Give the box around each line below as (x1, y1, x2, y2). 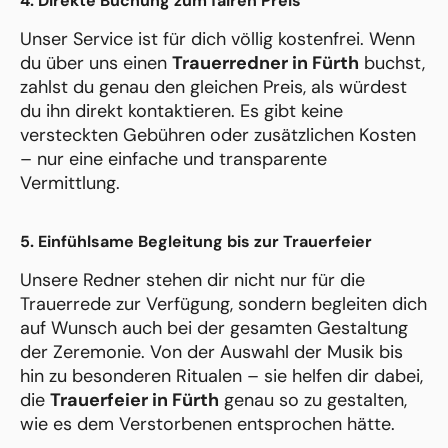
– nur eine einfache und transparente (20, 147, 327, 172)
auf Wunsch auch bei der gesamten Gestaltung (20, 316, 408, 341)
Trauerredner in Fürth (172, 51, 359, 76)
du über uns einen (20, 51, 172, 76)
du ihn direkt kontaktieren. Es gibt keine (20, 99, 343, 124)
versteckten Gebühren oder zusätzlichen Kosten (20, 123, 416, 148)
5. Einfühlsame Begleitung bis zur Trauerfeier (20, 231, 372, 253)
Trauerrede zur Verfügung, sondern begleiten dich (20, 292, 427, 317)
